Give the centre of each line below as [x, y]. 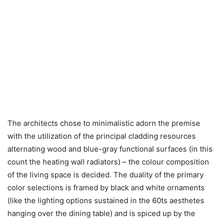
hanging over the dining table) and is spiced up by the [101, 213]
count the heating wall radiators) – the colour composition [108, 162]
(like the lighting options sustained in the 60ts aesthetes [106, 200]
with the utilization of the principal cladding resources [102, 136]
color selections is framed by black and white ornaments [106, 187]
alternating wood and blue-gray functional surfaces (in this [110, 149]
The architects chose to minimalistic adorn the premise [104, 123]
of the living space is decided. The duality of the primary [106, 174]
